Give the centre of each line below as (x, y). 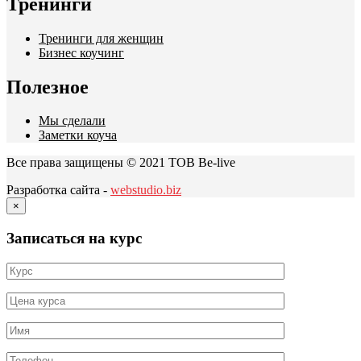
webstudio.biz (146, 190)
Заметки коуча (78, 135)
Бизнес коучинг (81, 52)
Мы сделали (72, 121)
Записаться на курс (74, 239)
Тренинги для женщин (101, 38)
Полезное (48, 87)
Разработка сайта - (58, 190)
